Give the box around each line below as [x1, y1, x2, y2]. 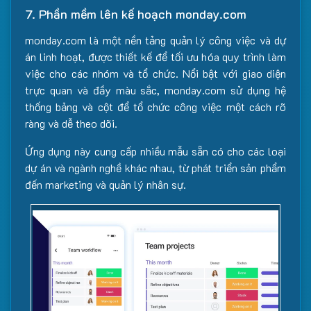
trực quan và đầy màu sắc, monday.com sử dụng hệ [25, 83, 286, 98]
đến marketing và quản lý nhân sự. [25, 177, 186, 192]
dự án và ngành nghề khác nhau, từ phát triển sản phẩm [25, 160, 286, 176]
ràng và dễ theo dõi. [25, 116, 117, 131]
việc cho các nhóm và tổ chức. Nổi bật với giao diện [25, 66, 286, 81]
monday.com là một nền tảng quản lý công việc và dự [25, 33, 286, 48]
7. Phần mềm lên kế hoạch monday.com [25, 6, 246, 23]
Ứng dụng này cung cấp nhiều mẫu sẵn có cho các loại [25, 144, 286, 159]
